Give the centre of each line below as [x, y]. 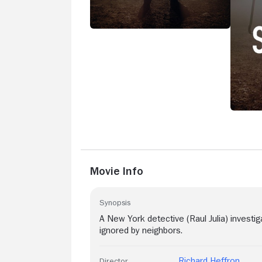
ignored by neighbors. [141, 230]
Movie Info [117, 170]
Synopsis [115, 202]
